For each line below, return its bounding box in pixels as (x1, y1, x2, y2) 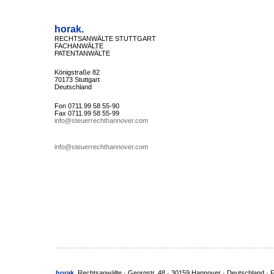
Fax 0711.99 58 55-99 (54, 109, 119, 117)
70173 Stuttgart (54, 76, 100, 83)
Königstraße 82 (54, 68, 100, 76)
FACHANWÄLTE (54, 42, 103, 50)
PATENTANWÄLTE (54, 50, 110, 57)
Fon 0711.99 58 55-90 (54, 102, 119, 109)
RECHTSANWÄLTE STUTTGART (54, 35, 156, 42)
